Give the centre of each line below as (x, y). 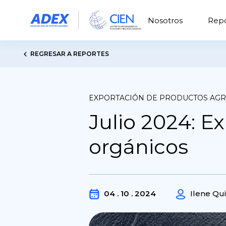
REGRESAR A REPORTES (70, 54)
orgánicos (138, 147)
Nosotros (165, 20)
